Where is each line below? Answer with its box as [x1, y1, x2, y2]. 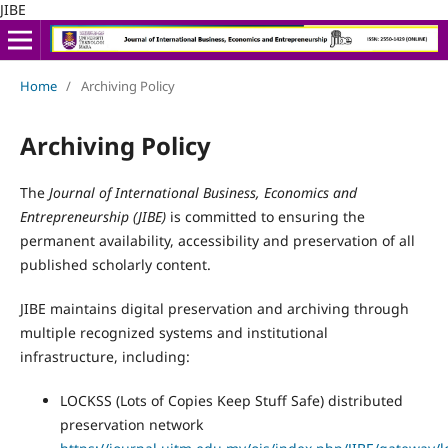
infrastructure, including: [19, 346, 190, 366]
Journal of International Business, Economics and [48, 182, 357, 202]
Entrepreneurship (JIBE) [19, 206, 170, 226]
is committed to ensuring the [169, 206, 365, 226]
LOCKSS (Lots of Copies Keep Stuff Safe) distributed [59, 390, 403, 410]
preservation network [59, 414, 203, 434]
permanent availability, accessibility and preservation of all [19, 230, 415, 250]
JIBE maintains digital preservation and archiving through [19, 298, 409, 318]
